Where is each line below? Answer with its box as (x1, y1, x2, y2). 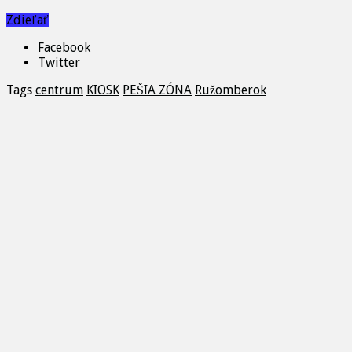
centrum (35, 82, 83, 98)
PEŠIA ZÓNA (123, 82, 192, 98)
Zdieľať (6, 13, 49, 28)
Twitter (38, 55, 80, 71)
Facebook (38, 40, 90, 56)
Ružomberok (195, 82, 266, 98)
